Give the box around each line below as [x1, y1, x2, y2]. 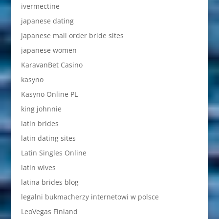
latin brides [21, 118, 59, 128]
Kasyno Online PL [21, 89, 78, 99]
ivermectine [21, 1, 60, 11]
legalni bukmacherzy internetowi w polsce [21, 192, 159, 201]
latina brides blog [21, 177, 79, 187]
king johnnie [21, 104, 62, 113]
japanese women [21, 45, 77, 55]
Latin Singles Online [21, 148, 87, 157]
